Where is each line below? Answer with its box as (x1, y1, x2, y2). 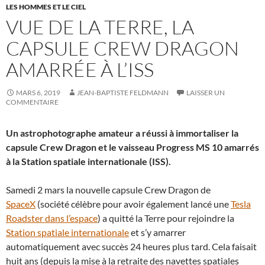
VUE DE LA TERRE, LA (6, 15, 194, 39)
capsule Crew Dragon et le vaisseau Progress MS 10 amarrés (6, 141, 259, 153)
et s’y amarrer (129, 227, 186, 238)
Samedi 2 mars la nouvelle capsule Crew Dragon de (6, 184, 211, 195)
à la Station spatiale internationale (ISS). (6, 156, 173, 167)
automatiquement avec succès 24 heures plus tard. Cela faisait (6, 241, 257, 252)
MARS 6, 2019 (16, 88, 60, 97)
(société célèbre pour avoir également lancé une (35, 198, 231, 209)
